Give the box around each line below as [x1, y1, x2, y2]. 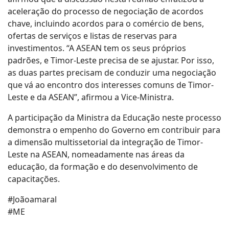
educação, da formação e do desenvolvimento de [8, 161, 198, 172]
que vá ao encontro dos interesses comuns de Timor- [8, 79, 214, 90]
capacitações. [8, 173, 60, 185]
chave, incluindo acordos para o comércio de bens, [8, 18, 204, 29]
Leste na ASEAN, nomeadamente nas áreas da [8, 149, 185, 160]
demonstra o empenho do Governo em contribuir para [8, 124, 220, 135]
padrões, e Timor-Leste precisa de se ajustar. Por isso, [8, 55, 214, 66]
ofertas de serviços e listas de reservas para [8, 30, 177, 41]
